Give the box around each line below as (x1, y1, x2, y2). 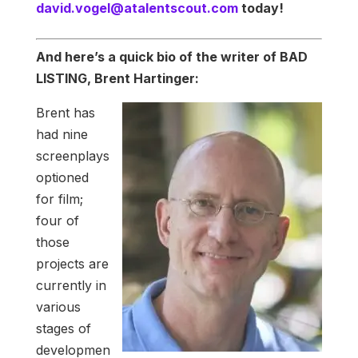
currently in (35, 277, 106, 294)
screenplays (35, 148, 109, 165)
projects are (35, 256, 109, 272)
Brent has (35, 105, 95, 121)
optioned (35, 169, 89, 186)
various (35, 299, 81, 316)
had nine (35, 126, 88, 143)
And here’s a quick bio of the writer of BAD (35, 49, 308, 66)
